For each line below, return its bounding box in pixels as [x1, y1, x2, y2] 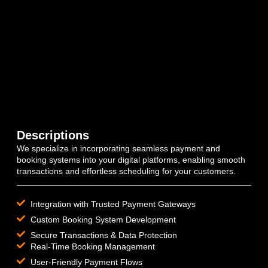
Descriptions [17, 129, 89, 142]
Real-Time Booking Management [30, 242, 155, 252]
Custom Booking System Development [30, 215, 176, 225]
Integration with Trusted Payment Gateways [30, 199, 196, 209]
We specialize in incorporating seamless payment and [17, 144, 220, 153]
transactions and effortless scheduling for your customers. [17, 166, 236, 176]
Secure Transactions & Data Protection [30, 230, 177, 240]
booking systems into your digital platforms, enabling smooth [17, 155, 245, 165]
